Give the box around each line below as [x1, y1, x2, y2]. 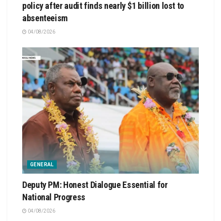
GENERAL [30, 162, 54, 168]
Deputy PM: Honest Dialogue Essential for [22, 180, 168, 190]
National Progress [22, 192, 85, 203]
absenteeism [22, 13, 68, 24]
